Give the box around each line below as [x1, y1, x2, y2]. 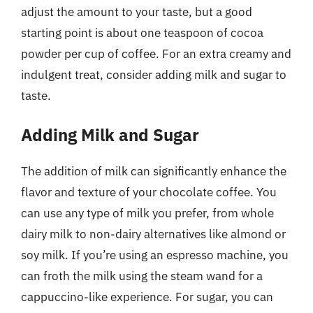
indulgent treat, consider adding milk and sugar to [21, 66, 286, 82]
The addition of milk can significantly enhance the [21, 163, 286, 179]
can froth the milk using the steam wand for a [21, 268, 263, 284]
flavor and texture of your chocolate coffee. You [21, 184, 277, 200]
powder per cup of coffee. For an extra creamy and [21, 45, 291, 61]
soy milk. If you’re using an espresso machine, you [21, 247, 289, 263]
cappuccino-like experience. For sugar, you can [21, 289, 273, 305]
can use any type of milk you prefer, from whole [21, 205, 274, 221]
